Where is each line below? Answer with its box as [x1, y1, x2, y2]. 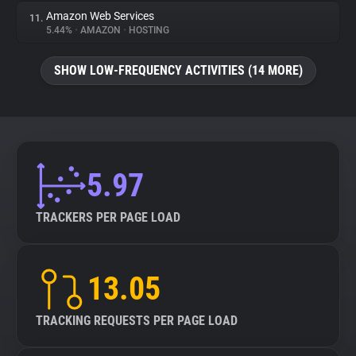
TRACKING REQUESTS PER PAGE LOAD [36, 313, 238, 328]
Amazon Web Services [46, 10, 154, 22]
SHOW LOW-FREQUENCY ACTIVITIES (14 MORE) [53, 63, 303, 78]
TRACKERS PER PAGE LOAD [36, 210, 180, 225]
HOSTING [126, 25, 169, 36]
